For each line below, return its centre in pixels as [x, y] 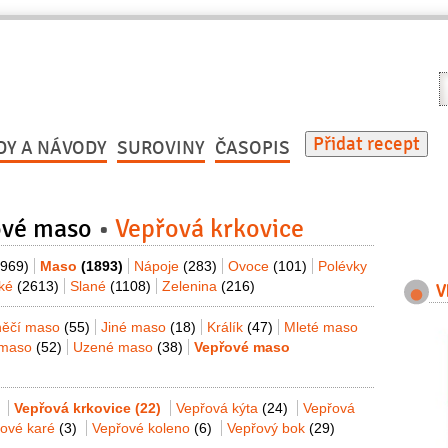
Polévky [342, 266]
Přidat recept [366, 144]
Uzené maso [115, 347]
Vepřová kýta [219, 408]
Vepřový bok [268, 428]
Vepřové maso [242, 347]
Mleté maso [321, 327]
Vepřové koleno [143, 428]
